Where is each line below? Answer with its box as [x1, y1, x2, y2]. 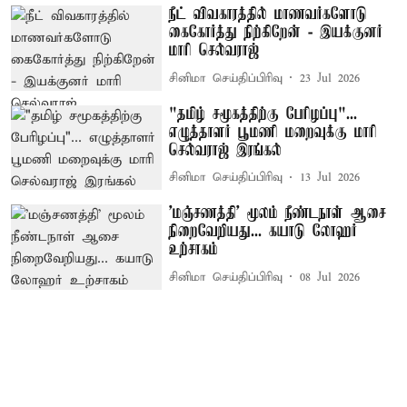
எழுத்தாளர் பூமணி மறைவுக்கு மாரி [169, 123, 378, 142]
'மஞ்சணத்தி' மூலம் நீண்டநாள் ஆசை [169, 204, 387, 223]
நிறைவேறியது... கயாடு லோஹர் [169, 223, 358, 242]
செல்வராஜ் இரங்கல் [169, 141, 283, 160]
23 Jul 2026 [300, 70, 361, 86]
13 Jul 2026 [300, 170, 361, 186]
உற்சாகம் [169, 241, 219, 260]
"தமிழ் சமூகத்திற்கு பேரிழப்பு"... [169, 104, 358, 124]
